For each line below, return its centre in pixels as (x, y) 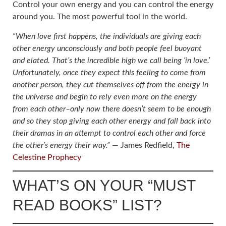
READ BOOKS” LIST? (87, 205)
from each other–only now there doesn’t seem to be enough (112, 109)
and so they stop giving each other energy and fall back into (112, 121)
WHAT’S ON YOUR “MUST (104, 185)
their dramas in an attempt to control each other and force (109, 133)
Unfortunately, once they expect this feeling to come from (109, 72)
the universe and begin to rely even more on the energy (105, 97)
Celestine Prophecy (47, 157)
